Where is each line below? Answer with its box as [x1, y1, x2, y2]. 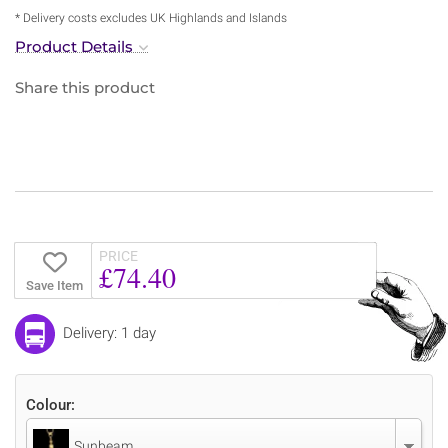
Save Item [25, 277, 83, 293]
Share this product [15, 77, 155, 97]
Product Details [15, 36, 133, 56]
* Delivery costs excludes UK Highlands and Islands [15, 10, 287, 25]
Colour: [26, 395, 75, 414]
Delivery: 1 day [63, 323, 156, 342]
